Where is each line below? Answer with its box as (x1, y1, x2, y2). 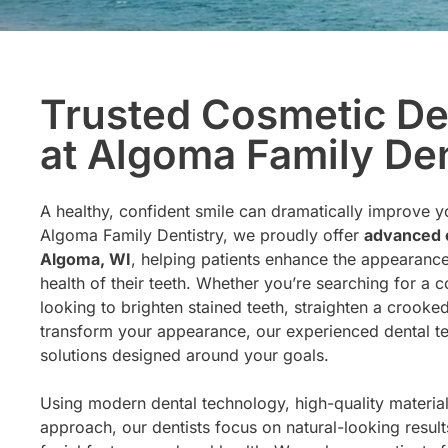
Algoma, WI (40, 249, 131, 270)
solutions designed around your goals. (40, 345, 329, 366)
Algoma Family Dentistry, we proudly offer (40, 225, 364, 246)
